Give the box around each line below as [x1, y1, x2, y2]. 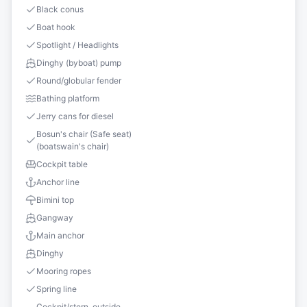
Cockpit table [36, 158, 88, 169]
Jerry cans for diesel [36, 110, 114, 121]
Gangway [36, 212, 73, 223]
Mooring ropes [36, 265, 91, 276]
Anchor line [36, 176, 79, 187]
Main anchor [36, 230, 84, 241]
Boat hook [36, 21, 75, 32]
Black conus [36, 3, 84, 14]
